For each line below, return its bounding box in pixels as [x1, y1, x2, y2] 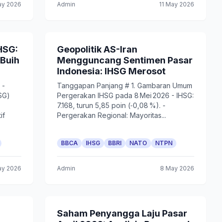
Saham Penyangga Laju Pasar [56, 208, 187, 219]
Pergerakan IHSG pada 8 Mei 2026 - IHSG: [56, 91, 194, 100]
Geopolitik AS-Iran [56, 44, 137, 55]
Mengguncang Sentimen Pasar [56, 55, 193, 65]
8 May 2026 [160, 165, 194, 172]
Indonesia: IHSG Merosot [56, 66, 166, 76]
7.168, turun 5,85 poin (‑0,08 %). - [56, 101, 166, 110]
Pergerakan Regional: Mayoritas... [56, 111, 166, 119]
